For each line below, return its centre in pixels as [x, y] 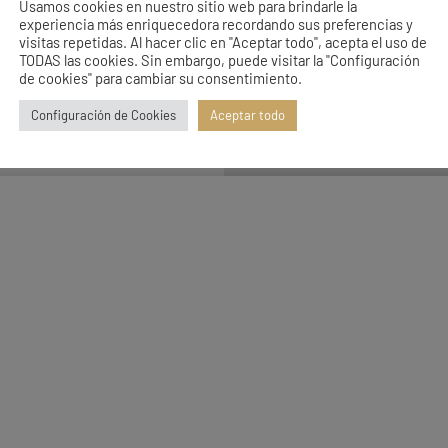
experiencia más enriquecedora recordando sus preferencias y [216, 23]
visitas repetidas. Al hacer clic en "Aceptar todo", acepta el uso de [223, 41]
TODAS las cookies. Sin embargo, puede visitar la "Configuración [219, 59]
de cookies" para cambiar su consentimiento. [160, 77]
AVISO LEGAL [370, 149]
